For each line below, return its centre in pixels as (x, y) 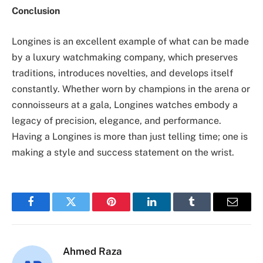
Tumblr (207, 210)
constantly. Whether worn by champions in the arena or (131, 89)
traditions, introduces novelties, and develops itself (122, 73)
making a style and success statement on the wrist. (123, 153)
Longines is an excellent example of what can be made (130, 42)
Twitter (85, 210)
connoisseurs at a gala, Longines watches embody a (125, 105)
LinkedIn (170, 210)
